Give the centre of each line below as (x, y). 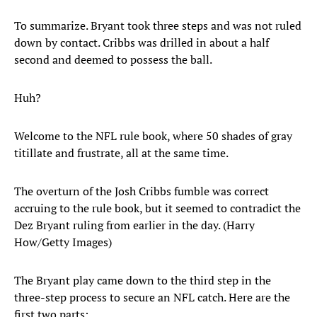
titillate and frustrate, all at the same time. (121, 153)
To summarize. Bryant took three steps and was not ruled (158, 26)
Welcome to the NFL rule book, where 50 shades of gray (153, 136)
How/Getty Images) (63, 242)
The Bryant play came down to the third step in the (143, 281)
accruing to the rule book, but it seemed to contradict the (157, 208)
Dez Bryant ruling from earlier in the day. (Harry (134, 225)
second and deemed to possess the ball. (113, 60)
